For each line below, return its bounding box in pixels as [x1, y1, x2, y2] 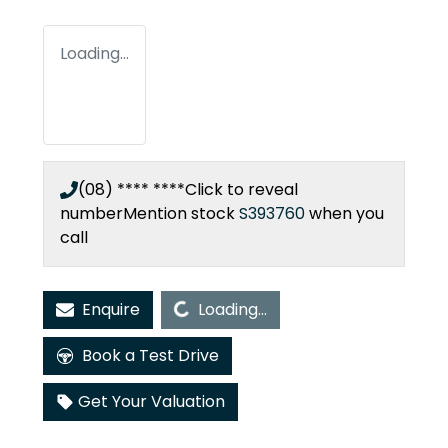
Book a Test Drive [82, 343, 219, 367]
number [60, 201, 123, 225]
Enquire [82, 297, 140, 321]
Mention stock [123, 201, 239, 225]
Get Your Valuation [78, 389, 225, 413]
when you [309, 201, 384, 225]
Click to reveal [185, 177, 298, 201]
